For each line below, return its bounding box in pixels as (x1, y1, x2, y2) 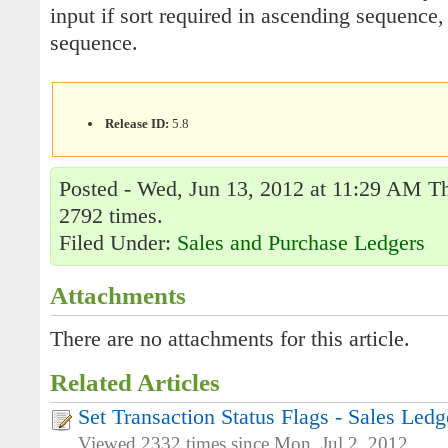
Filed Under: (59, 231, 177, 255)
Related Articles (50, 369, 220, 396)
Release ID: (105, 115, 170, 131)
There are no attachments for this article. (50, 327, 410, 351)
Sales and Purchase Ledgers (177, 231, 425, 255)
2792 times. (59, 204, 163, 228)
